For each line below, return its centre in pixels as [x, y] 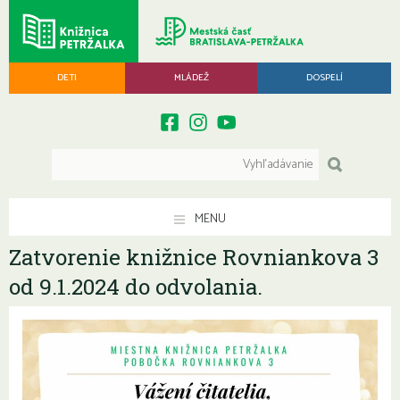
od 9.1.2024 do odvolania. [136, 286]
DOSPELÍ [324, 78]
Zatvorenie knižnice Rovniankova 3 [194, 257]
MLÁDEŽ [191, 78]
